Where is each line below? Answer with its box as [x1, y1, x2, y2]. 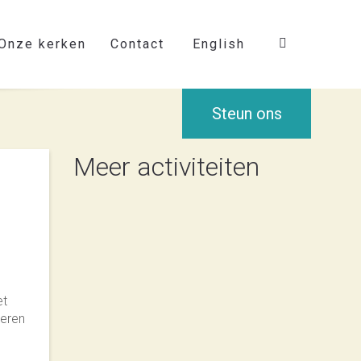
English [193, 36, 245, 52]
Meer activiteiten [73, 151, 259, 182]
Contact [110, 36, 164, 52]
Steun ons [211, 104, 282, 123]
